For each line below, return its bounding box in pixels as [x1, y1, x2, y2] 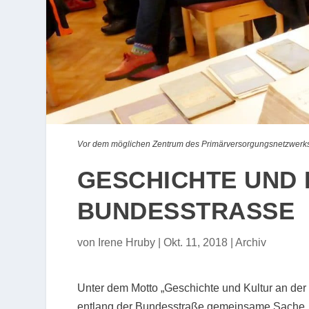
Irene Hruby [97, 237, 155, 249]
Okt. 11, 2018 [163, 237, 228, 249]
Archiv [235, 237, 266, 249]
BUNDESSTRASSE [77, 197, 279, 225]
